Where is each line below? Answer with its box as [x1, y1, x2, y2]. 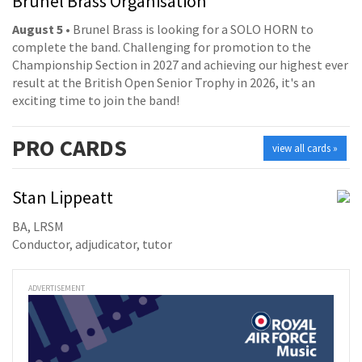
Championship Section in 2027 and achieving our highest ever [12, 57, 348, 74]
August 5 [12, 21, 63, 38]
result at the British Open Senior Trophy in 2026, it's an [12, 74, 315, 91]
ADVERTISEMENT [28, 282, 85, 293]
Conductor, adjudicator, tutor [12, 235, 172, 252]
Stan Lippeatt [12, 186, 113, 209]
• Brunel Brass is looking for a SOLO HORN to [63, 21, 314, 38]
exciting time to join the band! [12, 92, 179, 109]
